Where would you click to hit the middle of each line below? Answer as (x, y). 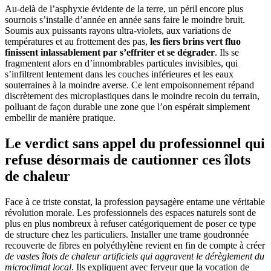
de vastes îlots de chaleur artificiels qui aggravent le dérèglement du (135, 256)
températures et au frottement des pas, (77, 42)
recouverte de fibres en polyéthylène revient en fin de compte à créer (135, 246)
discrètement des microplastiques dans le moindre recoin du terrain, (132, 96)
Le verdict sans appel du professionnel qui (135, 144)
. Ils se (227, 53)
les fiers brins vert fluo (195, 42)
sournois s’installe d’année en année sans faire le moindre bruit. (125, 20)
